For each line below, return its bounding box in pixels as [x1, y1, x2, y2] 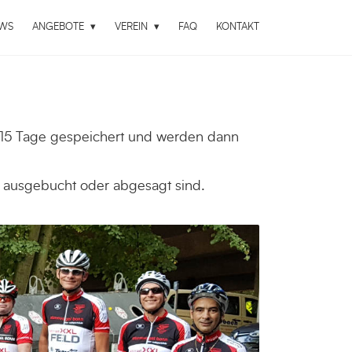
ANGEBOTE [32, 22, 87, 32]
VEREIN [115, 22, 151, 32]
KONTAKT [216, 22, 259, 32]
